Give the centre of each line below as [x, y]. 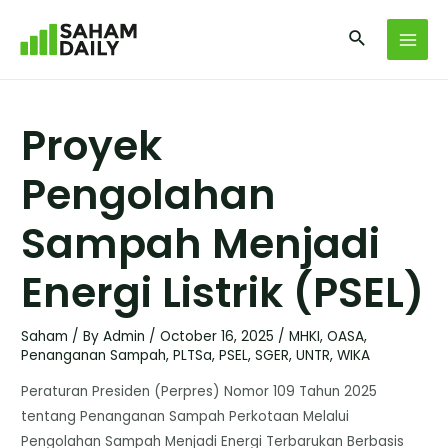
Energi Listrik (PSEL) [223, 293]
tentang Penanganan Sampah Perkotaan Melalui [185, 416]
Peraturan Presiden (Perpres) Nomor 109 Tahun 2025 [199, 391]
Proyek [92, 146]
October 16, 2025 [219, 337]
